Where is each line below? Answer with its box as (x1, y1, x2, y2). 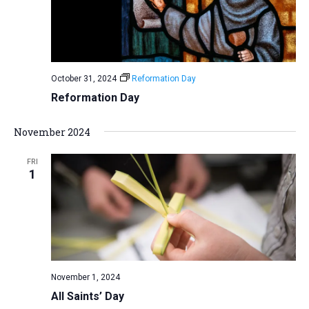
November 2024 (13, 126, 90, 139)
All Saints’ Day (50, 290, 124, 303)
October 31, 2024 (50, 74, 117, 84)
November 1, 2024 (50, 272, 120, 283)
